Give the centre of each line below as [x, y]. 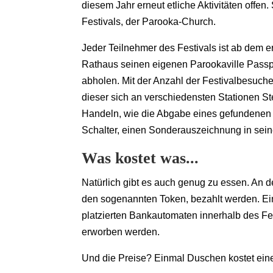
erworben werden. [121, 232]
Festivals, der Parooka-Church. [149, 22]
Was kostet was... [140, 158]
